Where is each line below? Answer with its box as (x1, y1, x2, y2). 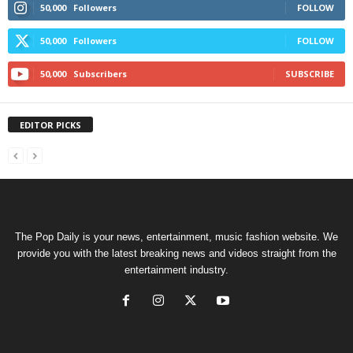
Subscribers (73, 68, 127, 80)
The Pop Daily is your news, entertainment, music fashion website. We (15, 231, 338, 243)
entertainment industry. (124, 264, 229, 277)
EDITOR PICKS (20, 119, 81, 132)
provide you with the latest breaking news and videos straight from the (17, 247, 336, 260)
